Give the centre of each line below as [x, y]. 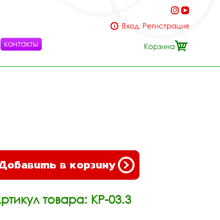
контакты [21, 44]
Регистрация [166, 26]
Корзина [159, 46]
